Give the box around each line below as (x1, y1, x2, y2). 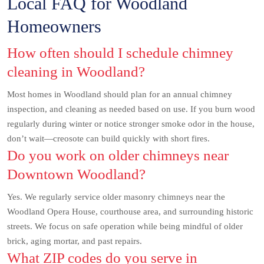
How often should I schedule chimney (7, 45, 233, 61)
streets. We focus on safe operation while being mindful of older (7, 222, 243, 231)
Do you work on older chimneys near (7, 147, 229, 163)
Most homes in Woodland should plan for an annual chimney (7, 90, 232, 99)
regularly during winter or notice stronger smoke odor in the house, (7, 119, 255, 128)
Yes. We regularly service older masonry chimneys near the (7, 192, 225, 202)
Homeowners (7, 16, 101, 36)
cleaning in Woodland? (7, 64, 145, 80)
